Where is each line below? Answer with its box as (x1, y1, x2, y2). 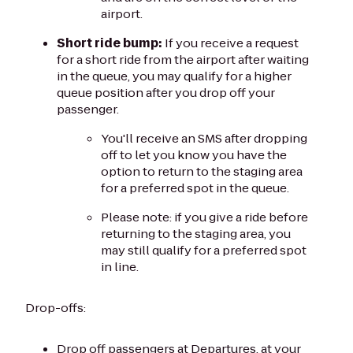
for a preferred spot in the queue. (101, 179, 289, 196)
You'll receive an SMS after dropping (101, 129, 307, 147)
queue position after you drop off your (57, 84, 275, 101)
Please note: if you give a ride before (101, 208, 308, 225)
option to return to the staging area (101, 162, 303, 180)
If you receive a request (162, 34, 299, 51)
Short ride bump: (57, 34, 162, 51)
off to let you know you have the (101, 146, 287, 163)
